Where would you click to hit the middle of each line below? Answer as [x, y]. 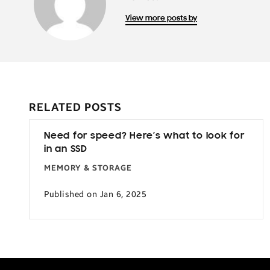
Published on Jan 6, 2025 [95, 194]
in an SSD [66, 149]
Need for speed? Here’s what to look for [144, 136]
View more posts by [161, 18]
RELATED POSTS [76, 107]
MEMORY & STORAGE [88, 168]
